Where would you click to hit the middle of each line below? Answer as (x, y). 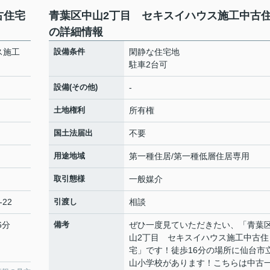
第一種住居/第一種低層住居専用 (189, 156)
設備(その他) (76, 87)
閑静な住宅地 (154, 52)
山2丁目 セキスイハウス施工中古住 (199, 237)
